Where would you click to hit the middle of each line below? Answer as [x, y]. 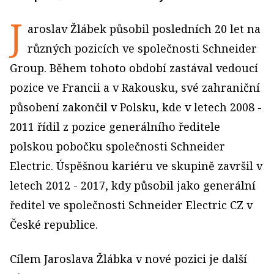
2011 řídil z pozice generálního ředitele [115, 127]
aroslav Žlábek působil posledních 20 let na [144, 29]
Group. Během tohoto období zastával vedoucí [134, 68]
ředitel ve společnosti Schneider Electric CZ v [131, 205]
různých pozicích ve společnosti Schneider [142, 49]
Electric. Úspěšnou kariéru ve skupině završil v [136, 166]
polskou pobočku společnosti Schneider [117, 146]
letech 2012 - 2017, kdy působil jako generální [133, 186]
